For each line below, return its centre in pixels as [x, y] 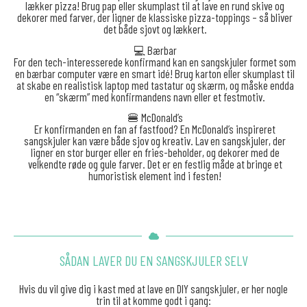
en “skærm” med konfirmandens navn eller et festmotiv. [155, 96]
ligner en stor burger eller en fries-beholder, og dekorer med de [155, 152]
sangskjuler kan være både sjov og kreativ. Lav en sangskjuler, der [155, 141]
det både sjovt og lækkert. [155, 29]
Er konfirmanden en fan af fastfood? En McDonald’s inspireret [155, 129]
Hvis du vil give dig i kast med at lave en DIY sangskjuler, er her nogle [153, 289]
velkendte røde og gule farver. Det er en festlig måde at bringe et [155, 164]
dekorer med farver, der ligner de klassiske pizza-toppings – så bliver [155, 17]
